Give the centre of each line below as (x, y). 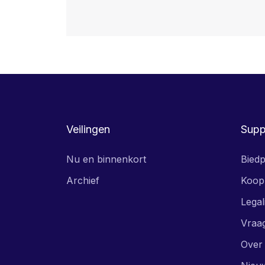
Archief (83, 180)
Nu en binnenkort (106, 159)
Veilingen (88, 129)
